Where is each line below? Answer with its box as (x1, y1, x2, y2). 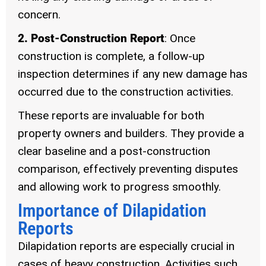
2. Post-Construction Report (18, 31, 164, 46)
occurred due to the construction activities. (18, 85, 233, 99)
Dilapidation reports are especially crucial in (18, 239, 235, 254)
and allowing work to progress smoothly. (18, 180, 221, 194)
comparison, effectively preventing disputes (18, 162, 238, 176)
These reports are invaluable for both (18, 109, 204, 123)
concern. (18, 8, 61, 22)
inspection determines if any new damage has (18, 67, 248, 81)
